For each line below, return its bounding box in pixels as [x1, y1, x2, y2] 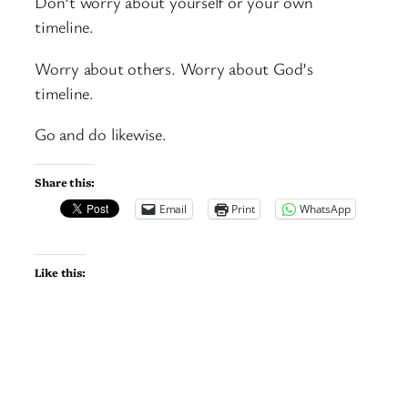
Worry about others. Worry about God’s [35, 56, 313, 79]
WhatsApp [300, 200, 351, 217]
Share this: [35, 173, 95, 189]
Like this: [35, 264, 86, 280]
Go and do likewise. [35, 123, 167, 146]
